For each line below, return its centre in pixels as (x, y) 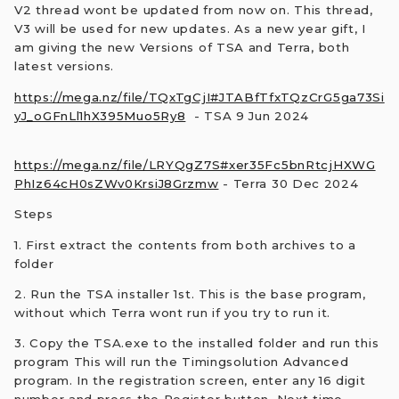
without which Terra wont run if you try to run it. (173, 312)
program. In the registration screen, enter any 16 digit (190, 381)
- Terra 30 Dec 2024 (289, 183)
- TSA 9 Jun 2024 (248, 115)
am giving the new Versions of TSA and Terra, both (182, 48)
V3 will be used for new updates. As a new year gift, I (190, 29)
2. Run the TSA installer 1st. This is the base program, (190, 293)
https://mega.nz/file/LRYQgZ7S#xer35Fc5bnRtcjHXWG (195, 164)
